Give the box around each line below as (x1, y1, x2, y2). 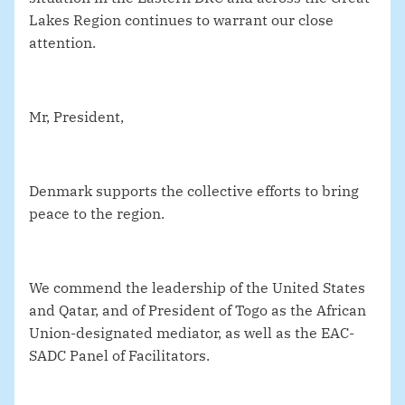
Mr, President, (29, 108, 124, 127)
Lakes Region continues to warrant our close (29, 11, 334, 30)
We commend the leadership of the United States (29, 278, 365, 297)
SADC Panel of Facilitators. (29, 346, 210, 365)
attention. (29, 33, 96, 52)
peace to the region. (29, 204, 165, 223)
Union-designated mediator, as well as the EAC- (29, 324, 354, 343)
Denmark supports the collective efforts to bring (29, 182, 359, 201)
